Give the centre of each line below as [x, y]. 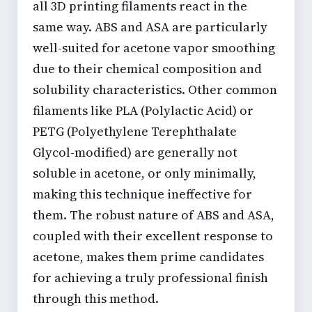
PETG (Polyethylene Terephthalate [135, 132]
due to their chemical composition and [147, 69]
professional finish [213, 278]
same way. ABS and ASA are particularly [150, 27]
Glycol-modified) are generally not [135, 153]
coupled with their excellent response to [153, 236]
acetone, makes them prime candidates [148, 257]
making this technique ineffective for [142, 194]
